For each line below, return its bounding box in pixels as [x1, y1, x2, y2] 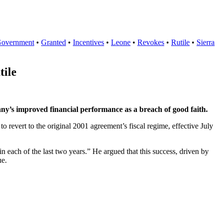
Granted [41, 38, 66, 47]
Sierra [197, 38, 215, 47]
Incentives [73, 38, 104, 47]
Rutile [171, 38, 190, 47]
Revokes [137, 38, 164, 47]
